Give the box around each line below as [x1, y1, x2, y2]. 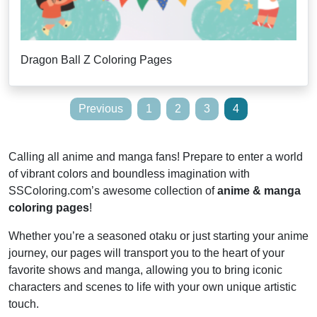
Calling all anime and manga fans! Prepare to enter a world [8, 151, 303, 163]
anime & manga [217, 185, 301, 197]
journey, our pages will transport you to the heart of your [8, 247, 284, 259]
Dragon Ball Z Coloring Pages [21, 54, 172, 66]
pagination [8, 119, 91, 139]
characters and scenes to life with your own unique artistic [8, 281, 296, 293]
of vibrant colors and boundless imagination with [8, 168, 250, 180]
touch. [8, 298, 39, 310]
